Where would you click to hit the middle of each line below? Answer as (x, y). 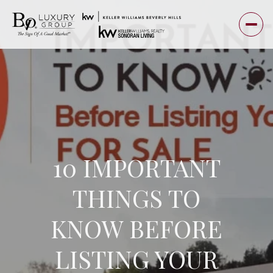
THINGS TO (136, 198)
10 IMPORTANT (136, 168)
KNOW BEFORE (136, 229)
